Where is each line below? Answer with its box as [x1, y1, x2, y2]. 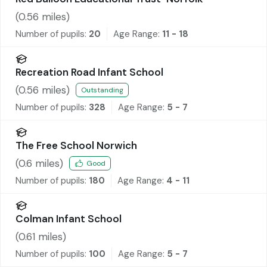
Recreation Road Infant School [15, 65, 163, 79]
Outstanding [81, 85, 123, 95]
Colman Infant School [15, 212, 122, 225]
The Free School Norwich [15, 138, 137, 152]
